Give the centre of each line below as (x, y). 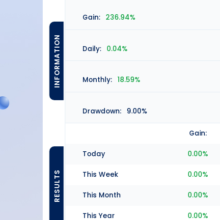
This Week (100, 175)
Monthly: (97, 80)
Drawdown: (102, 111)
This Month (102, 195)
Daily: (92, 49)
